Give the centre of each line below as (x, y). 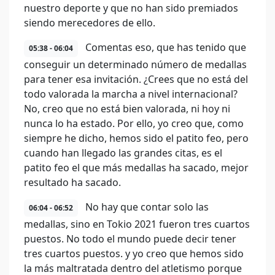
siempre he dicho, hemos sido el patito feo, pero (136, 138)
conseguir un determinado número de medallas (135, 64)
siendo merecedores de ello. (90, 23)
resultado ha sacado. (72, 182)
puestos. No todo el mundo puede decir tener (130, 239)
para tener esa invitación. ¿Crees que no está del (136, 79)
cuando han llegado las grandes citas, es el (123, 153)
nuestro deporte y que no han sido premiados (131, 8)
